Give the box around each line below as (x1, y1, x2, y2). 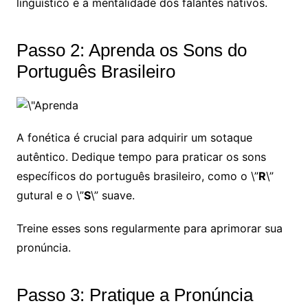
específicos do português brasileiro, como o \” (16, 169, 258, 184)
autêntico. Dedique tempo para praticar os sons (16, 150, 266, 164)
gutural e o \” (16, 188, 84, 203)
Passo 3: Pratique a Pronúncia (16, 285, 253, 306)
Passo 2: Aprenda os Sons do (16, 40, 247, 61)
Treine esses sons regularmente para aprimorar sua (16, 221, 283, 236)
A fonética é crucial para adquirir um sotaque (16, 131, 252, 145)
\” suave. (90, 188, 135, 203)
